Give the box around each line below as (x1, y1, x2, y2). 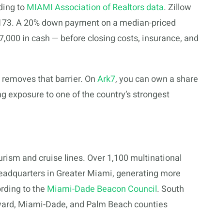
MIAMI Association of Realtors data (25, 1, 164, 14)
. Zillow (164, 1, 191, 14)
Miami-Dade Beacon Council (45, 183, 157, 196)
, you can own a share (115, 73, 198, 86)
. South (157, 183, 184, 196)
